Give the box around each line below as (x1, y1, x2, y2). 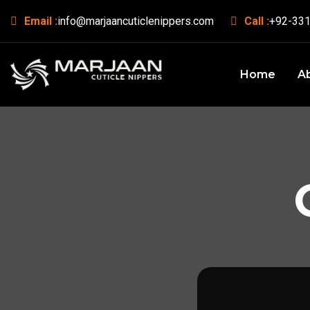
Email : (24, 15, 57, 28)
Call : (244, 15, 269, 28)
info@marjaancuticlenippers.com (57, 15, 214, 28)
